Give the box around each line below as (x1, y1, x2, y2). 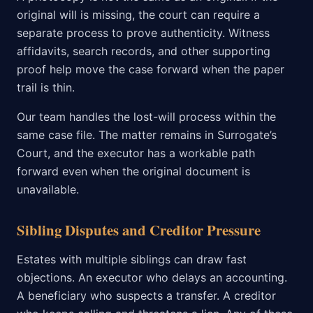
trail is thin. (17, 80, 75, 95)
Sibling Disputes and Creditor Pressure (17, 219, 261, 241)
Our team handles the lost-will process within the (17, 110, 276, 124)
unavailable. (17, 182, 79, 197)
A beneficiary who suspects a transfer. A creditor (17, 289, 276, 303)
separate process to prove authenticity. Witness (17, 26, 270, 41)
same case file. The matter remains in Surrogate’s (17, 128, 277, 143)
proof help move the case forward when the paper (17, 62, 284, 77)
